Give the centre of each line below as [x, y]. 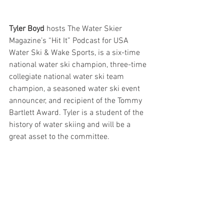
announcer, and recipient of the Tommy [76, 101]
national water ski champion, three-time [79, 65]
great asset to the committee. [61, 137]
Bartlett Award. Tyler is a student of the [77, 113]
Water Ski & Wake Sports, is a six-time [75, 53]
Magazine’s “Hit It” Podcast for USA [70, 41]
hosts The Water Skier [85, 29]
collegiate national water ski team [67, 77]
